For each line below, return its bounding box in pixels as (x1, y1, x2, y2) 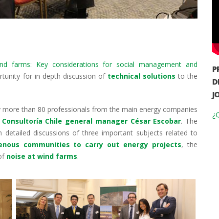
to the (175, 71, 198, 81)
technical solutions (107, 71, 175, 81)
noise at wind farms (6, 151, 77, 161)
